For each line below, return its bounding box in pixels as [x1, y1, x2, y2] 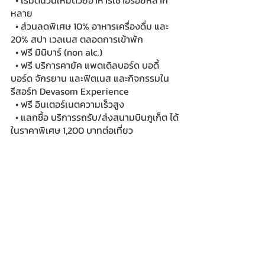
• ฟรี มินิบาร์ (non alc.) [15, 45, 102, 60]
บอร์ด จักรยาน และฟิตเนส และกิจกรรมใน [11, 71, 169, 86]
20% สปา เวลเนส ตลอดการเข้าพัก [11, 32, 143, 47]
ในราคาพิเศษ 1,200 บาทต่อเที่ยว [11, 123, 133, 138]
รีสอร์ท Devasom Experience [11, 84, 129, 99]
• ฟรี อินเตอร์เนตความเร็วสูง [15, 97, 124, 112]
